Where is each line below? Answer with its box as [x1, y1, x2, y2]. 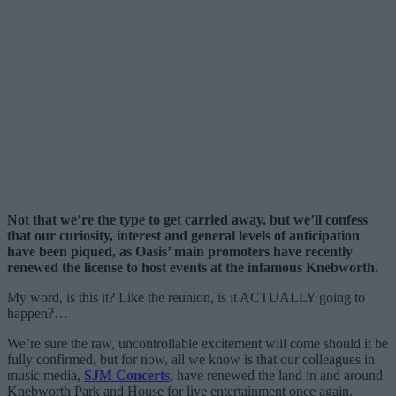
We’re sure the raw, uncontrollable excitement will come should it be [7, 335, 388, 351]
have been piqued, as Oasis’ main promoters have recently [7, 243, 353, 259]
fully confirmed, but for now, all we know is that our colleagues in [7, 351, 375, 367]
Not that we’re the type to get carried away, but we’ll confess [7, 211, 368, 227]
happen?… [7, 305, 68, 321]
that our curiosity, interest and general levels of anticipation [7, 227, 360, 243]
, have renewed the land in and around [170, 367, 383, 383]
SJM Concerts [84, 367, 170, 383]
